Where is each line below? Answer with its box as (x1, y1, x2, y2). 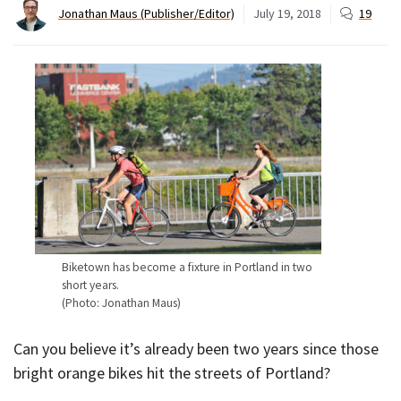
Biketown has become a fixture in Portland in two (62, 260, 312, 276)
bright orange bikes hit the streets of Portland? (13, 363, 330, 384)
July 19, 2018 (253, 4, 321, 21)
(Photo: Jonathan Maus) (62, 295, 181, 311)
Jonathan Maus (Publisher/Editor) (58, 4, 235, 21)
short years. (62, 277, 119, 294)
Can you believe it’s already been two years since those (13, 338, 379, 360)
